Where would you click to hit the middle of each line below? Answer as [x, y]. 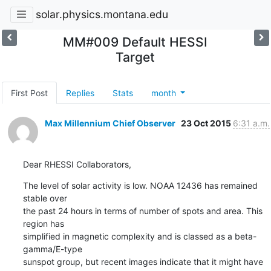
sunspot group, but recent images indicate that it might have [143, 261]
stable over [45, 198]
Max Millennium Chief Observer [110, 123]
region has [43, 223]
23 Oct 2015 [207, 123]
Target [135, 57]
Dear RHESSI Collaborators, [77, 164]
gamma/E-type [52, 249]
